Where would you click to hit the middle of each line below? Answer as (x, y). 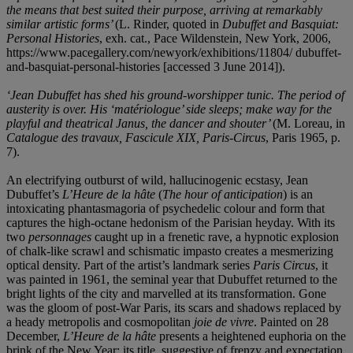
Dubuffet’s (34, 194)
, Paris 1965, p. (303, 137)
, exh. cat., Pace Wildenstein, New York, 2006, (215, 38)
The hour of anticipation (223, 194)
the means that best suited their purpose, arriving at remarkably (164, 9)
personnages (61, 236)
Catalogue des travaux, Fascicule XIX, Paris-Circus (136, 137)
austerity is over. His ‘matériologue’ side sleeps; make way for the (169, 109)
